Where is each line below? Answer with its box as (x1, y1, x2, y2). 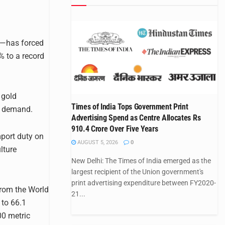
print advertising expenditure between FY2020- (71, 179, 216, 187)
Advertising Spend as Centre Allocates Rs (71, 113, 201, 123)
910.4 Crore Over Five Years (71, 124, 158, 134)
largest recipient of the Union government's (71, 168, 203, 176)
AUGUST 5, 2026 (76, 139, 118, 146)
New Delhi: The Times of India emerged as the (71, 157, 211, 165)
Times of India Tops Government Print (71, 102, 188, 111)
